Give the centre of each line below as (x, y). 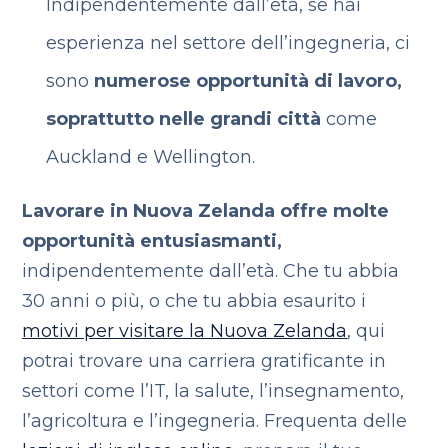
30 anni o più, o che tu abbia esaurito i (194, 301)
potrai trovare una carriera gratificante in (204, 361)
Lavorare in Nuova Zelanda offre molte (206, 211)
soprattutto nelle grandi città (185, 119)
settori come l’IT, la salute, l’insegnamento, (213, 391)
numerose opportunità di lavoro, (247, 81)
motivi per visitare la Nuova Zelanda (185, 331)
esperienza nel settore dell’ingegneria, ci (227, 43)
